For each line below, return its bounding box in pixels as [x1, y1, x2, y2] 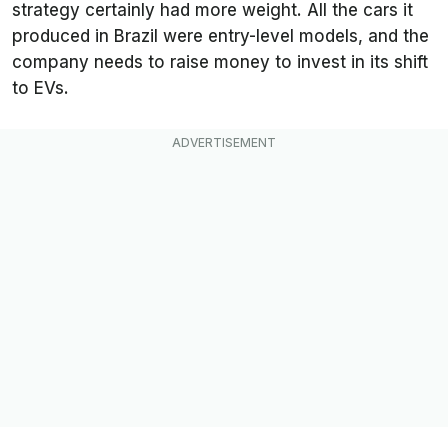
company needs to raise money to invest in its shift [12, 51, 428, 72]
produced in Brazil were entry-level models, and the [12, 25, 429, 46]
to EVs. [12, 77, 69, 98]
